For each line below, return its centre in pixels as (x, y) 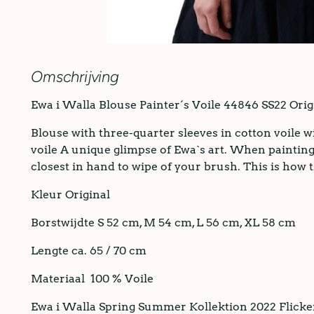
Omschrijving (75, 76)
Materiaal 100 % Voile (93, 278)
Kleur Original (71, 194)
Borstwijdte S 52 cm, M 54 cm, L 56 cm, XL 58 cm (164, 222)
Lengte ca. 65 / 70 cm (92, 250)
